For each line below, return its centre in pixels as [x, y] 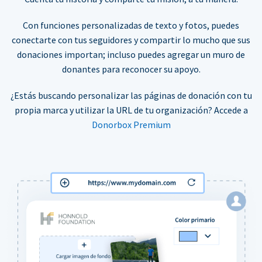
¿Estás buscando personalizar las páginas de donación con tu [131, 95]
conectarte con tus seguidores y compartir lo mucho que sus [131, 39]
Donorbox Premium [131, 124]
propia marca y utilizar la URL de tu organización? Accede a [131, 110]
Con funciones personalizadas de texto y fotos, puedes [131, 25]
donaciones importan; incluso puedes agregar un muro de [131, 54]
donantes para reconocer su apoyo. [131, 69]
